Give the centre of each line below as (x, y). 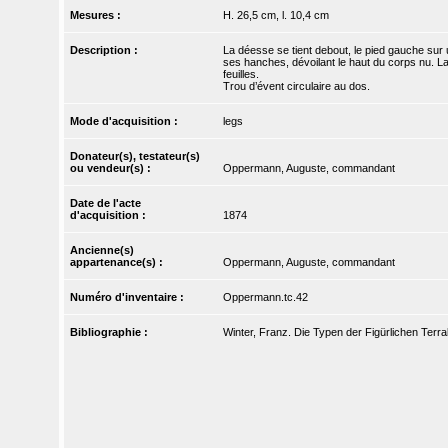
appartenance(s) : (118, 262)
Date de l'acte (106, 203)
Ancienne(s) (102, 250)
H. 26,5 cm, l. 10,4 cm (275, 15)
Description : (106, 50)
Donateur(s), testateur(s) (135, 156)
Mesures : (97, 15)
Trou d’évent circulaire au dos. (296, 86)
